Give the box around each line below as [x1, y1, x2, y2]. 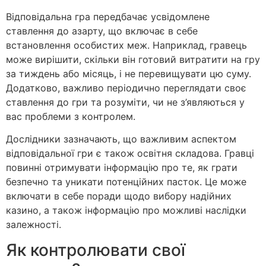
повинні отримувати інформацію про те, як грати [6, 161, 237, 174]
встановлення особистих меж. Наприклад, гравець [6, 39, 247, 51]
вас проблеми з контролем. [6, 110, 135, 122]
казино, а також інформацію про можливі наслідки [6, 204, 246, 217]
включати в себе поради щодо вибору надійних [6, 190, 232, 202]
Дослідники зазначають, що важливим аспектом [6, 133, 236, 145]
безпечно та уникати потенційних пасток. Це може [6, 176, 246, 188]
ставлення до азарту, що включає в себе [6, 24, 198, 37]
